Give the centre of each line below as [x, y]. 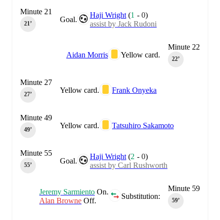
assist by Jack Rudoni [123, 24]
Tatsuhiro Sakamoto [143, 125]
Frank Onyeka [134, 90]
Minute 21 [36, 11]
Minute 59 [184, 188]
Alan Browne [60, 200]
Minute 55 [36, 153]
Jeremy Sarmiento [67, 192]
